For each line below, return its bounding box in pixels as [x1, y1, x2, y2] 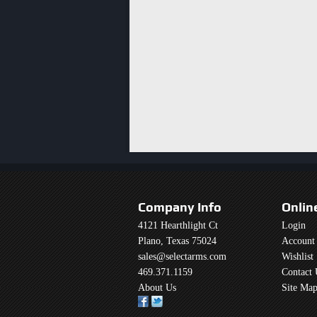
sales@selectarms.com [138, 251, 226, 262]
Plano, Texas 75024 [138, 236, 217, 246]
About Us [138, 282, 176, 293]
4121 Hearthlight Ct [138, 220, 218, 231]
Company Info [138, 200, 221, 214]
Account [282, 236, 315, 246]
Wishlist [282, 251, 313, 262]
